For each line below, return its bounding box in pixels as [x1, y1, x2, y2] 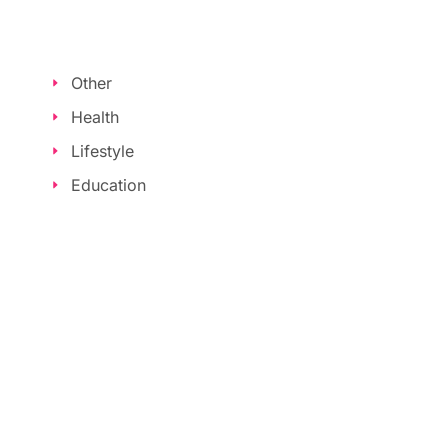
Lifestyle [70, 140, 134, 161]
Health [70, 106, 119, 127]
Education [70, 174, 146, 195]
